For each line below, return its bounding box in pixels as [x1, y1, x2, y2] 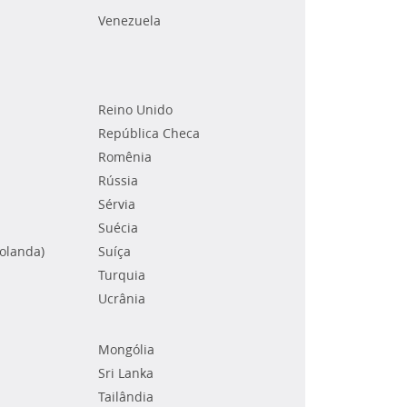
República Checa [98, 124, 201, 143]
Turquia [98, 266, 146, 284]
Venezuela [98, 12, 162, 30]
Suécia [98, 219, 139, 237]
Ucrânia [98, 290, 146, 308]
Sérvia [98, 195, 136, 213]
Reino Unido [98, 101, 174, 119]
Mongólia [98, 341, 155, 359]
